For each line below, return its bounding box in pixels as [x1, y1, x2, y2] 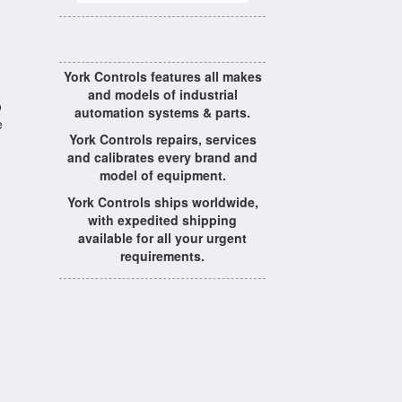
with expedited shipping [88, 211, 237, 229]
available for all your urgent [78, 229, 247, 247]
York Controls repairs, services [68, 130, 257, 148]
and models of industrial [87, 85, 238, 103]
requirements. [120, 247, 205, 265]
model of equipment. [99, 166, 226, 184]
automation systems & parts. [74, 103, 250, 121]
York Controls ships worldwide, [66, 193, 258, 211]
